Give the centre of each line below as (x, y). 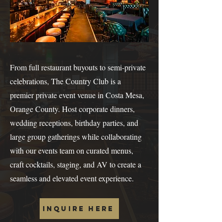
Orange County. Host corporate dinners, (72, 109)
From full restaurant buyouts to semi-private (78, 67)
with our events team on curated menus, (72, 150)
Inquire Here (78, 209)
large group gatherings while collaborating (76, 137)
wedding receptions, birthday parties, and (74, 123)
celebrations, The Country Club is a (65, 81)
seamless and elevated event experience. (72, 178)
